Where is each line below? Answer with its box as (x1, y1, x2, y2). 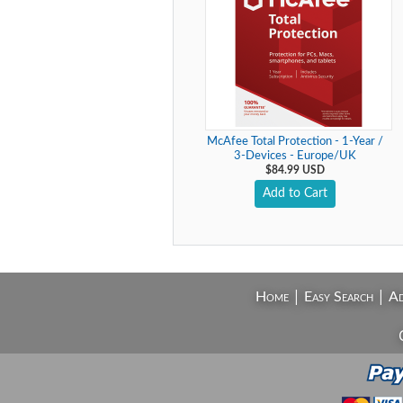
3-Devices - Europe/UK (233, 150, 356, 162)
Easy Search (303, 290, 373, 304)
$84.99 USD (264, 165, 325, 175)
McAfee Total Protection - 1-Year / (206, 136, 383, 148)
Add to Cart (262, 187, 327, 200)
